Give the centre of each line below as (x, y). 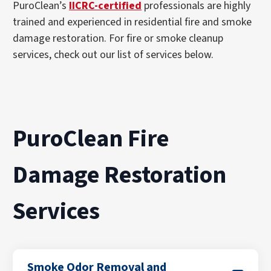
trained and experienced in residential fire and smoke (132, 22)
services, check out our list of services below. (113, 55)
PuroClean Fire (91, 139)
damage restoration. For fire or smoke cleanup (118, 38)
